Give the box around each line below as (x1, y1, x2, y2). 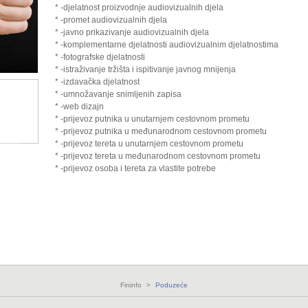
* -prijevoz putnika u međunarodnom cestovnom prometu (54, 126, 267, 136)
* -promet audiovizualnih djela (54, 15, 167, 25)
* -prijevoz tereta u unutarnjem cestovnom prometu (54, 139, 243, 148)
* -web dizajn (54, 102, 104, 111)
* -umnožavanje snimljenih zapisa (54, 89, 181, 99)
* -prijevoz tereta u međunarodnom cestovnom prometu (54, 151, 261, 161)
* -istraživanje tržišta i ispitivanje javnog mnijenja (54, 65, 236, 74)
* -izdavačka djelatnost (54, 77, 140, 87)
